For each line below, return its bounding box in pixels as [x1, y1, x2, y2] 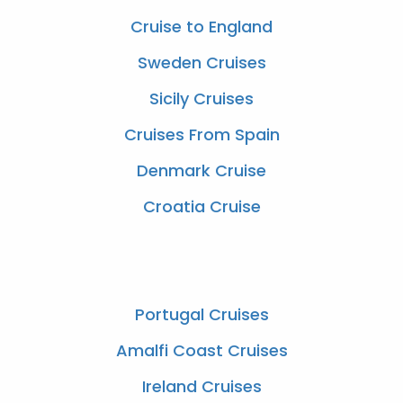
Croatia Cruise [142, 195, 261, 219]
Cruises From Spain [123, 123, 280, 147]
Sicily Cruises [149, 87, 254, 111]
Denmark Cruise [137, 159, 266, 183]
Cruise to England [130, 15, 273, 39]
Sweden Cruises [137, 51, 266, 75]
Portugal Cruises [134, 303, 269, 327]
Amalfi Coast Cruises [115, 339, 288, 363]
